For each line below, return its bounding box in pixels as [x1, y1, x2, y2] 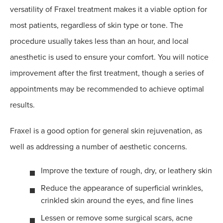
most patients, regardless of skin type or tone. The [10, 20, 183, 31]
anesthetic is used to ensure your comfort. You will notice [10, 52, 209, 63]
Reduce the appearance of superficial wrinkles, [41, 183, 203, 194]
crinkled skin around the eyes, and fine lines [41, 196, 193, 206]
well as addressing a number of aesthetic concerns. [10, 142, 187, 152]
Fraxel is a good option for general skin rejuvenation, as [10, 126, 202, 136]
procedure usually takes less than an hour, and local [10, 36, 189, 47]
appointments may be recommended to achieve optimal [10, 84, 204, 95]
